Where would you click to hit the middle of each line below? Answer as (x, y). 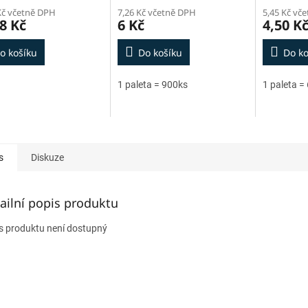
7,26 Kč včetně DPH (156, 13)
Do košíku (160, 53)
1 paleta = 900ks (152, 85)
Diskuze (47, 158)
